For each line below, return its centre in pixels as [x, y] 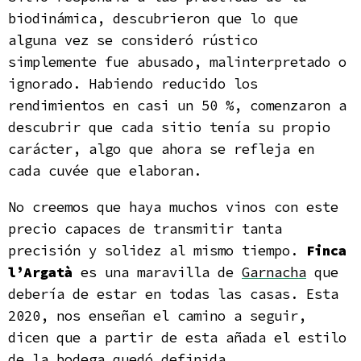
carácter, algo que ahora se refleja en [161, 149]
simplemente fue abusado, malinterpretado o [177, 62]
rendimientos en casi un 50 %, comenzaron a [177, 106]
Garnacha [274, 272]
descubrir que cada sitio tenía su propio [169, 127]
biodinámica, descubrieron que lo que [153, 19]
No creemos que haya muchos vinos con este [173, 207]
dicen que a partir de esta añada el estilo [177, 338]
